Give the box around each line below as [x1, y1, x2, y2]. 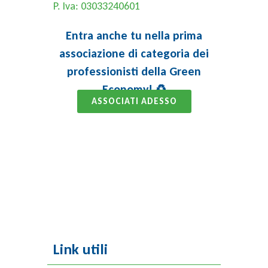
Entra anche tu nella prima [66, 28, 202, 42]
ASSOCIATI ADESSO [91, 96, 177, 106]
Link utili [53, 240, 108, 258]
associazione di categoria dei [59, 46, 209, 60]
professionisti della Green [67, 64, 201, 78]
